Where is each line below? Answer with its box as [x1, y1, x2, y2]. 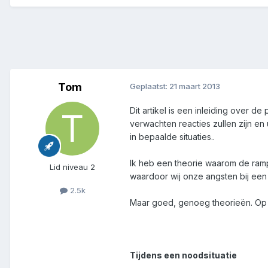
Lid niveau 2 [50, 162, 95, 172]
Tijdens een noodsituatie [130, 250, 237, 261]
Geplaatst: [130, 81, 169, 92]
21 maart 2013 [169, 81, 220, 92]
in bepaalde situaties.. [130, 132, 215, 142]
